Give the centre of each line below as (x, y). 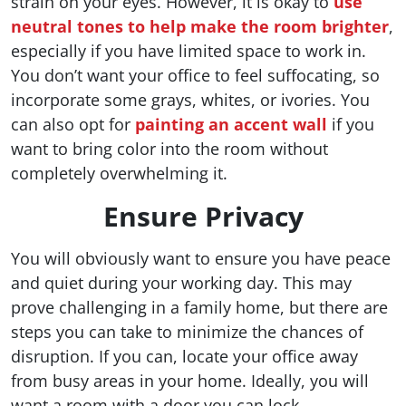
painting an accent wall (231, 125)
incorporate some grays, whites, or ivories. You (190, 100)
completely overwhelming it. (119, 174)
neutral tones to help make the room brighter (200, 27)
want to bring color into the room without (169, 149)
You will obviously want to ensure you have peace (201, 259)
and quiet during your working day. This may (181, 283)
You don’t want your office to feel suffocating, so (195, 76)
